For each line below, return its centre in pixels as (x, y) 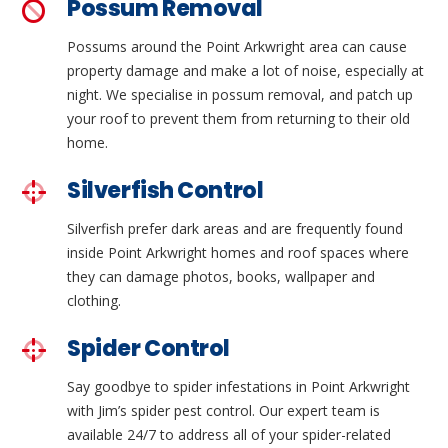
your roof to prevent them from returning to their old (239, 119)
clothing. (94, 301)
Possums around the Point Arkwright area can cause (237, 47)
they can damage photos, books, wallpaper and (221, 277)
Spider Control (149, 348)
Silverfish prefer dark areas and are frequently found (235, 229)
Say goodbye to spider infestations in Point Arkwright (239, 386)
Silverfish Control (165, 191)
